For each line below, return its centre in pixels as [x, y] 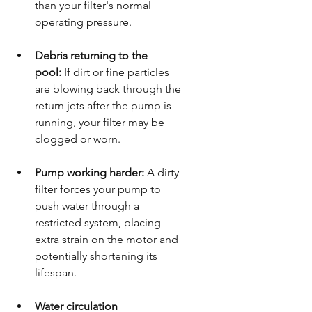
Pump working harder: [89, 172]
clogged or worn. [78, 139]
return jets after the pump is [104, 105]
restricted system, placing [99, 222]
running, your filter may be [101, 122]
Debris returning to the [93, 55]
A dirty [163, 172]
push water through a [88, 205]
